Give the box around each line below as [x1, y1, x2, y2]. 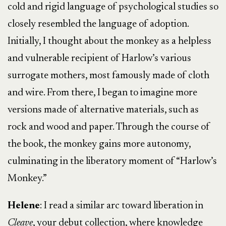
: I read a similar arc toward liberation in [40, 201, 203, 211]
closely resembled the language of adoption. [8, 19, 189, 29]
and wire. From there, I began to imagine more [8, 88, 197, 98]
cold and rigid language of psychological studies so [8, 2, 218, 12]
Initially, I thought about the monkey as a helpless [8, 36, 211, 46]
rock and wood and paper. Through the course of [8, 122, 210, 132]
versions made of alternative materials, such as [8, 105, 199, 115]
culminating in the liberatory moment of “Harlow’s [8, 156, 217, 166]
